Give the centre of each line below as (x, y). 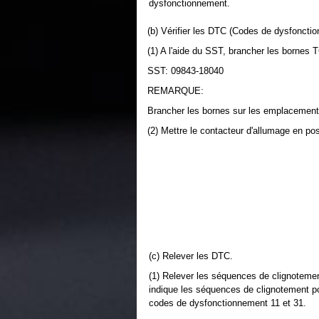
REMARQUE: (176, 91)
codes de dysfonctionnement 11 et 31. (228, 303)
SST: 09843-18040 (185, 71)
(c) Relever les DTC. (191, 256)
